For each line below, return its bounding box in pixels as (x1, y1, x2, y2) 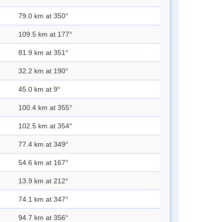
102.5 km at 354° (18, 122, 72, 130)
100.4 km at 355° (18, 104, 72, 112)
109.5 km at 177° (18, 30, 72, 39)
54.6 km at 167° (18, 159, 68, 167)
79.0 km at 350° (18, 12, 68, 20)
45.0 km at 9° (18, 85, 60, 94)
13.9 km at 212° (18, 177, 68, 185)
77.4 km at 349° (18, 140, 68, 149)
